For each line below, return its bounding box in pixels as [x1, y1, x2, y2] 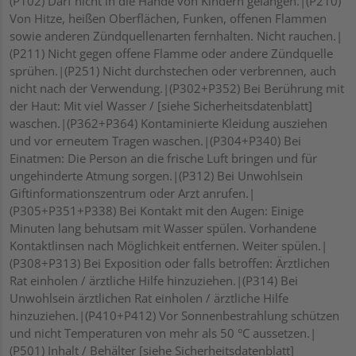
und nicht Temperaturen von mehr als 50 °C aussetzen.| [10, 325, 316, 342]
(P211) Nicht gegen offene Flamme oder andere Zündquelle [10, 45, 333, 62]
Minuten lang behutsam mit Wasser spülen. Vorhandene [10, 220, 316, 237]
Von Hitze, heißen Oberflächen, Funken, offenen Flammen [10, 10, 327, 27]
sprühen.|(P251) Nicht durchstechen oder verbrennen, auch [10, 63, 336, 79]
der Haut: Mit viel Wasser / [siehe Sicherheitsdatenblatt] [10, 98, 312, 114]
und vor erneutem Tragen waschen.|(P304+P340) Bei [10, 133, 301, 149]
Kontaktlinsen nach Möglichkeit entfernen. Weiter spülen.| [10, 238, 327, 254]
